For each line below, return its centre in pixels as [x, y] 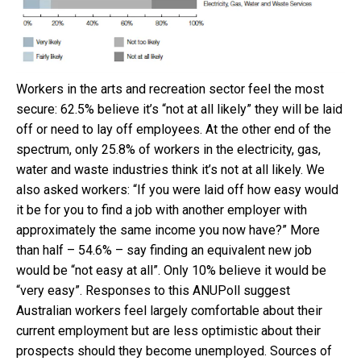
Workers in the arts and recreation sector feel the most [170, 89]
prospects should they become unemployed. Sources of [174, 351]
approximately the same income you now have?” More [168, 230]
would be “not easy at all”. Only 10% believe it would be [171, 271]
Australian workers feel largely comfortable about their [169, 311]
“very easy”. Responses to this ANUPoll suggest [153, 291]
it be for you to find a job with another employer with [162, 210]
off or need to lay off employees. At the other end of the [174, 130]
